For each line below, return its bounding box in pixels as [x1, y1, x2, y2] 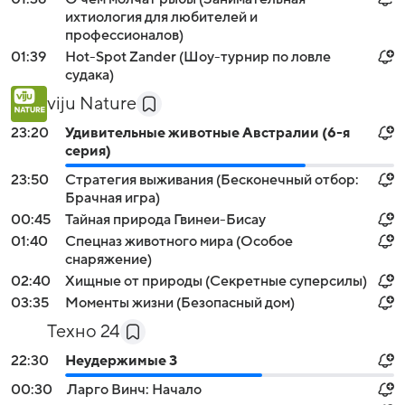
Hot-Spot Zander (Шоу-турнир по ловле [65, 49, 331, 65]
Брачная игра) [65, 190, 160, 206]
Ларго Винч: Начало [67, 381, 202, 398]
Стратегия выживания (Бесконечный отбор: [65, 172, 359, 188]
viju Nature [47, 94, 137, 114]
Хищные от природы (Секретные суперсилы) [65, 273, 367, 289]
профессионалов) [65, 27, 184, 43]
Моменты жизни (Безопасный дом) [65, 295, 295, 311]
